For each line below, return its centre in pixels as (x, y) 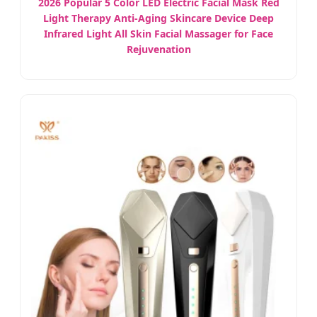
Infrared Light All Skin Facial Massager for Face (158, 34)
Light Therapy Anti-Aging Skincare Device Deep (158, 18)
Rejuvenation (158, 50)
